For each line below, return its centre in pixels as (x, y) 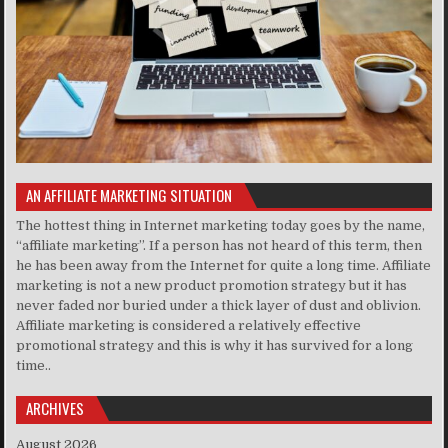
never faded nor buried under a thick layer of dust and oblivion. (219, 306)
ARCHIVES (55, 408)
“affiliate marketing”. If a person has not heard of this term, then (219, 246)
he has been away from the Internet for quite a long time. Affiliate (224, 266)
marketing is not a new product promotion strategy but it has (212, 286)
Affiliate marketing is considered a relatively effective (189, 326)
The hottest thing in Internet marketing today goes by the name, (221, 226)
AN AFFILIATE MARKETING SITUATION (129, 195)
